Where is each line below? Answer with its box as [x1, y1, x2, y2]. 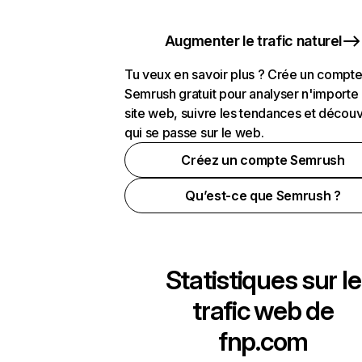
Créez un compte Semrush [181, 152, 345, 168]
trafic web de [192, 295, 334, 326]
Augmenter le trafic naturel [164, 32, 343, 49]
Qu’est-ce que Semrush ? [185, 187, 341, 204]
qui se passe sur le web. [124, 124, 264, 141]
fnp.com [217, 326, 309, 357]
